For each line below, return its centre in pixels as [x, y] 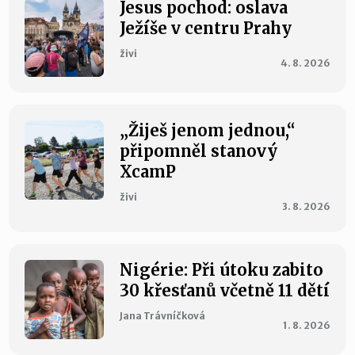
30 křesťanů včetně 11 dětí [225, 291]
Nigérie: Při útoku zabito [222, 270]
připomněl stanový [199, 151]
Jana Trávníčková [163, 316]
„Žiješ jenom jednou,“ [208, 131]
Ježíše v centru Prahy [206, 29]
